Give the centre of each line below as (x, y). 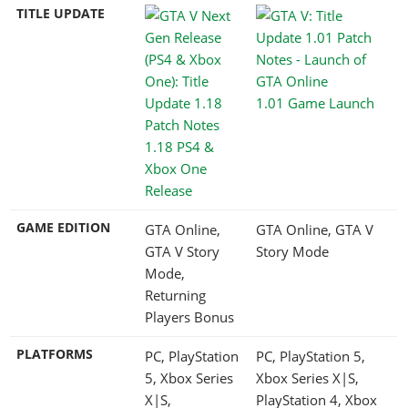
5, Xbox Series (189, 377)
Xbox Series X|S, (307, 377)
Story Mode (292, 251)
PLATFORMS (55, 354)
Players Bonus (189, 316)
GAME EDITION (63, 227)
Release (168, 190)
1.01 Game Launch (315, 102)
